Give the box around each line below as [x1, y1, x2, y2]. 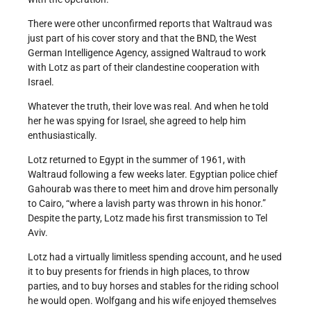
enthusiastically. [28, 130, 97, 142]
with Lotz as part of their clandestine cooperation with [28, 62, 260, 74]
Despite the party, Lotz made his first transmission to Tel [28, 212, 267, 224]
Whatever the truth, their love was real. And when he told [28, 101, 269, 112]
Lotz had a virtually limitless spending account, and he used [28, 251, 282, 263]
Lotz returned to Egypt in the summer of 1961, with [28, 154, 246, 166]
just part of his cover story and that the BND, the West [28, 33, 257, 44]
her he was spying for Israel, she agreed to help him [28, 115, 246, 127]
